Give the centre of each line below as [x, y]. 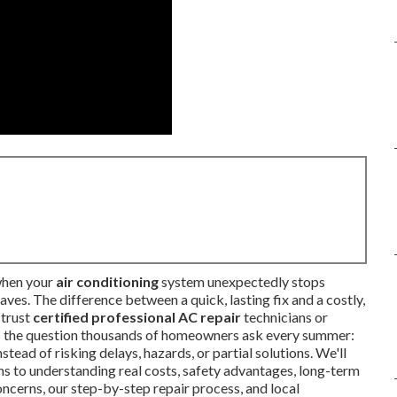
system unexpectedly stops [242, 281]
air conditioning [107, 281]
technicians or [284, 317]
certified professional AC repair [137, 317]
